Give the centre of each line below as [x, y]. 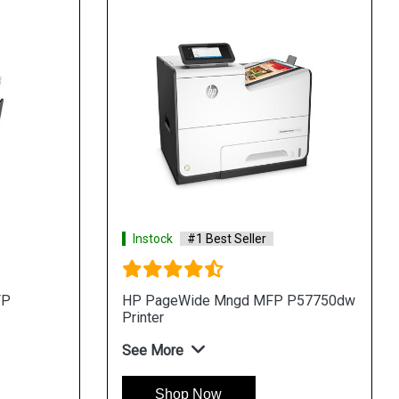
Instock [152, 238]
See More [152, 350]
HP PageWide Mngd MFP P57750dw [238, 300]
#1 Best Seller [226, 238]
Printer [142, 317]
